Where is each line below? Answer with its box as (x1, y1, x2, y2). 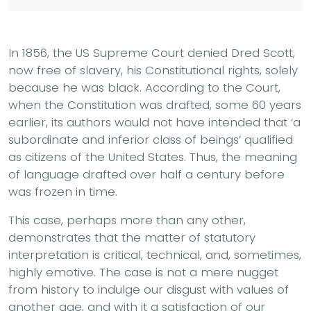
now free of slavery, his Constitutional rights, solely (8, 61, 298, 78)
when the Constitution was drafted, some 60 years (8, 96, 301, 113)
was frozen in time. (8, 183, 117, 200)
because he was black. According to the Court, (8, 78, 280, 96)
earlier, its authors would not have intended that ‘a (8, 113, 301, 131)
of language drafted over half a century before (8, 165, 285, 183)
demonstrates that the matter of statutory (8, 228, 255, 246)
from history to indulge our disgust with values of (8, 280, 289, 298)
